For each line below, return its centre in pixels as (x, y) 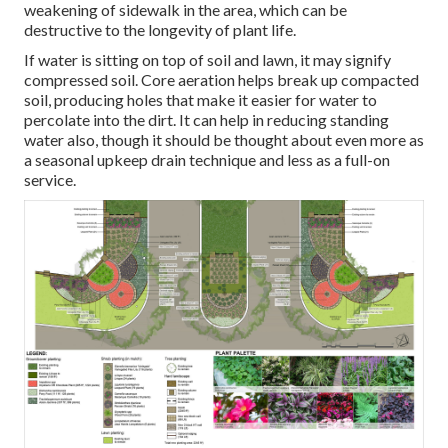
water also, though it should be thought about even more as (224, 140)
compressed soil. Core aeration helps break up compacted (221, 80)
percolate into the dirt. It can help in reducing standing (206, 120)
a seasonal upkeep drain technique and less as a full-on (207, 160)
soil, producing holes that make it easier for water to (200, 100)
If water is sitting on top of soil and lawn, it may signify (207, 60)
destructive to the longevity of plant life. (160, 30)
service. (50, 180)
